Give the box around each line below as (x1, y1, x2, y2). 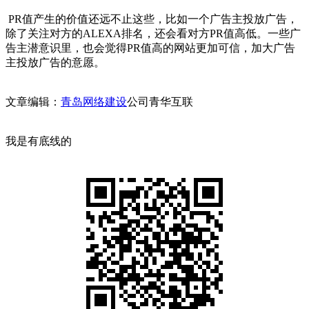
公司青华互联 (127, 95, 193, 108)
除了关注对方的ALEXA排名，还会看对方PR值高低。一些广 (6, 27, 301, 39)
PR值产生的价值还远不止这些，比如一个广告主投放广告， (6, 12, 298, 25)
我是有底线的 (6, 134, 72, 147)
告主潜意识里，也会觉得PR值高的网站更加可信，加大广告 (6, 41, 295, 54)
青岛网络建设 (61, 95, 127, 108)
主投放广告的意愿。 (6, 56, 105, 68)
